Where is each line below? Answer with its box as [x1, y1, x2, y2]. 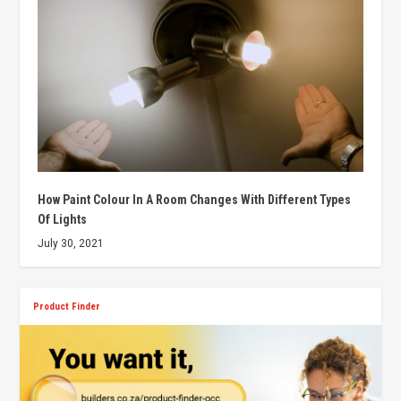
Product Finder [33, 301, 101, 313]
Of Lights [38, 212, 88, 227]
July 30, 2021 [38, 237, 105, 251]
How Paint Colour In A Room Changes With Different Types [38, 192, 352, 208]
